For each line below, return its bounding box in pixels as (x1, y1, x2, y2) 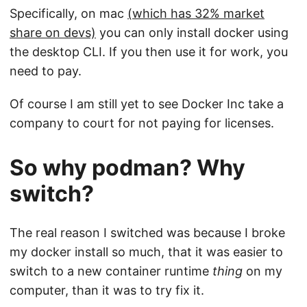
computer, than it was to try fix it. (10, 283, 204, 298)
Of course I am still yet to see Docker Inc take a (10, 97, 284, 112)
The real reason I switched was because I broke (10, 225, 285, 241)
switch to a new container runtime (10, 264, 212, 279)
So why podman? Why (10, 154, 245, 182)
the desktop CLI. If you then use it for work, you (10, 45, 288, 60)
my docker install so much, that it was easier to (10, 245, 283, 260)
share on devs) (10, 25, 96, 40)
